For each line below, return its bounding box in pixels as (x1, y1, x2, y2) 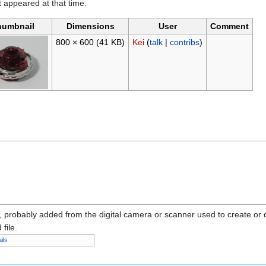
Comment (210, 21, 249, 31)
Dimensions (66, 21, 115, 31)
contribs (169, 37, 199, 47)
